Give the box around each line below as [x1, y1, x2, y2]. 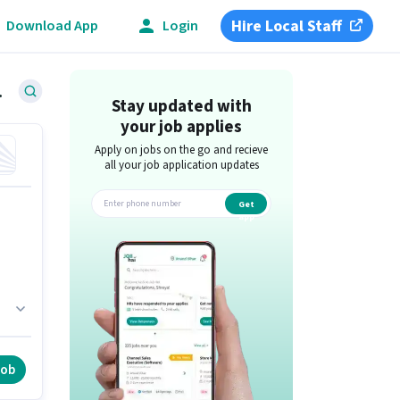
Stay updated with [111, 95, 252, 119]
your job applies [121, 115, 243, 139]
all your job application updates [104, 157, 259, 173]
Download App [6, 15, 98, 36]
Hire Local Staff [231, 14, 343, 37]
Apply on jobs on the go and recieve [95, 142, 269, 158]
